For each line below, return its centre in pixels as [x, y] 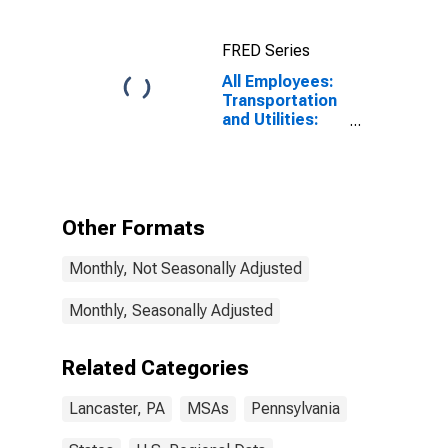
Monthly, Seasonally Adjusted [171, 310]
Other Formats [133, 228]
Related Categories [155, 368]
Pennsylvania [295, 408]
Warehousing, [274, 157]
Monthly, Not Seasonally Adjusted [185, 268]
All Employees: [278, 81]
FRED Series [266, 50]
